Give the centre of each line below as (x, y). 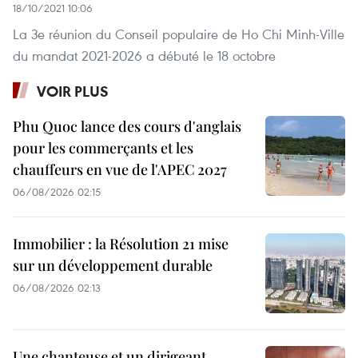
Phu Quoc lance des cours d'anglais (127, 126)
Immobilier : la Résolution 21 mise (121, 243)
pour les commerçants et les (103, 147)
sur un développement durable (113, 265)
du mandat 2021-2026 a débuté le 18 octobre (144, 55)
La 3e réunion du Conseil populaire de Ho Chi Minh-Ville (179, 34)
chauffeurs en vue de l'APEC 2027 (120, 169)
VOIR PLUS (73, 91)
